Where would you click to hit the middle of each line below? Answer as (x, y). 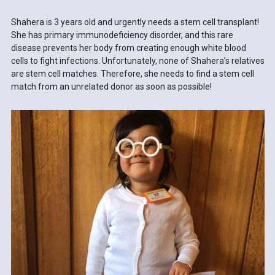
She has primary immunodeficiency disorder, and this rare (122, 35)
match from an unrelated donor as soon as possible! (111, 87)
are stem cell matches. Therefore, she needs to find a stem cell (132, 74)
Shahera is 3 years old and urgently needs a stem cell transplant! (135, 22)
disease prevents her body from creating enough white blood (128, 48)
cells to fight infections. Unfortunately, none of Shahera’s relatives (137, 61)
